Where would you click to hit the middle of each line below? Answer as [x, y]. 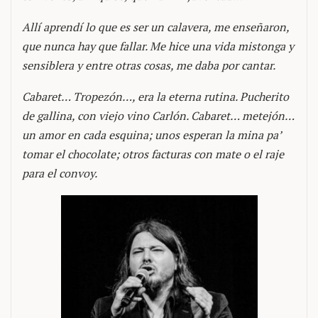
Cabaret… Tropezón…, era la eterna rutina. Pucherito [155, 96]
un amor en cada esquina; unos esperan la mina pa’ [152, 135]
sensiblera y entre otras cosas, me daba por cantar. [149, 65]
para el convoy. [60, 173]
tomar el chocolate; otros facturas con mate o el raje [153, 154]
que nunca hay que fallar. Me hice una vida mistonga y [158, 46]
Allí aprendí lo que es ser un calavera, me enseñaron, [155, 27]
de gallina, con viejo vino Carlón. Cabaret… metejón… [158, 115]
